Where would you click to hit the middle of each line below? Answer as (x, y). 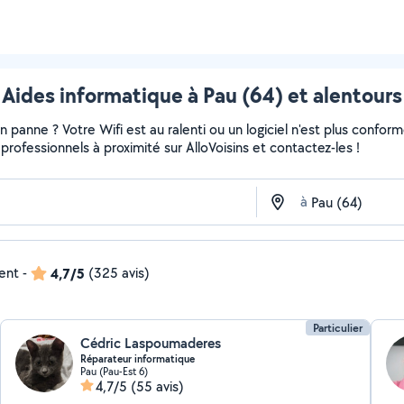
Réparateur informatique (138, 359)
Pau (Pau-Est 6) (115, 371)
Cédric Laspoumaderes (151, 343)
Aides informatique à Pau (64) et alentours (202, 95)
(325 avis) (119, 273)
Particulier (337, 328)
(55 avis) (158, 386)
